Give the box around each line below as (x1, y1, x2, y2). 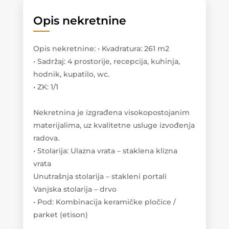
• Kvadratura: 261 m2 (97, 43, 169, 53)
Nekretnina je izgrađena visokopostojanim (33, 107, 190, 117)
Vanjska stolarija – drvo (33, 184, 117, 194)
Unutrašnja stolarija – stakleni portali (33, 171, 167, 181)
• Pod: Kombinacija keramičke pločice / (33, 197, 176, 207)
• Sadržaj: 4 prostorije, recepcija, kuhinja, (33, 56, 180, 66)
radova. (33, 133, 59, 143)
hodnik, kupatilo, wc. (33, 69, 109, 79)
